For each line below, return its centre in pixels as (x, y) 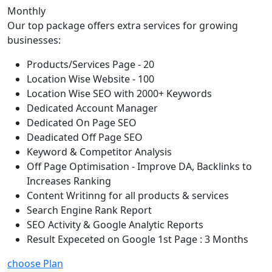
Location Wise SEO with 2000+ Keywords (119, 94)
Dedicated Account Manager (92, 108)
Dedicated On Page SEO (82, 123)
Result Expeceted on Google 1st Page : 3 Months (138, 240)
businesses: (34, 40)
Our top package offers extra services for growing (123, 26)
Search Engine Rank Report (89, 210)
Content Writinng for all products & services (128, 196)
